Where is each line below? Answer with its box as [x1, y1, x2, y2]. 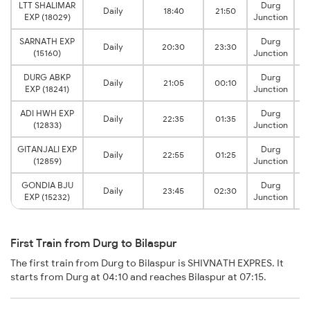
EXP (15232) [24, 192, 70, 203]
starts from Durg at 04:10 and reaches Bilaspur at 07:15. [10, 271, 266, 284]
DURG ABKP [24, 72, 71, 83]
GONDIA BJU [21, 180, 73, 191]
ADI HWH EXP [20, 108, 74, 119]
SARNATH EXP [19, 36, 75, 47]
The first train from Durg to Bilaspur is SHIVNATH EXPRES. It [10, 257, 284, 270]
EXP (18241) [25, 84, 69, 95]
